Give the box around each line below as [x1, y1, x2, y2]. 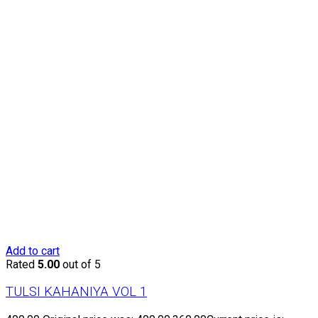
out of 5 [60, 257, 101, 271]
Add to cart [6, 243, 60, 258]
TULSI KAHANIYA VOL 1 [6, 284, 147, 300]
